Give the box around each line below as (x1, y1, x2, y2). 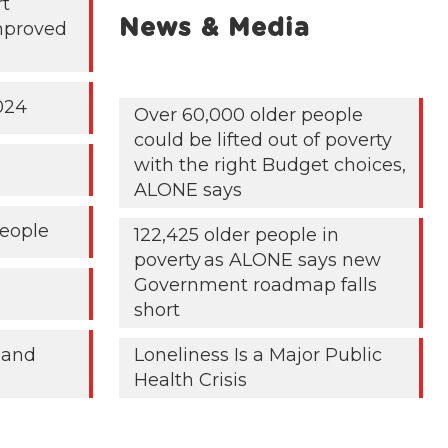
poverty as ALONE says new (134, 249, 382, 272)
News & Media (119, 16, 311, 42)
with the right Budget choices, (134, 154, 407, 177)
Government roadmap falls (134, 274, 378, 297)
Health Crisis (134, 369, 248, 392)
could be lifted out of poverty (134, 129, 393, 152)
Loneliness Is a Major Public (134, 344, 383, 367)
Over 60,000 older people (134, 104, 364, 127)
